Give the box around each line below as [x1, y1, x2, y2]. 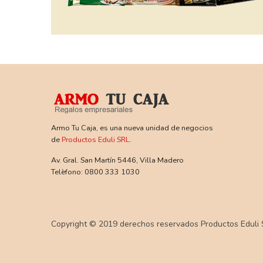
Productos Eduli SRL [62, 134, 130, 144]
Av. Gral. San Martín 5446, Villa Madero [51, 155, 184, 165]
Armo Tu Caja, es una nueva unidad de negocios [51, 123, 213, 133]
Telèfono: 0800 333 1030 [51, 167, 140, 177]
